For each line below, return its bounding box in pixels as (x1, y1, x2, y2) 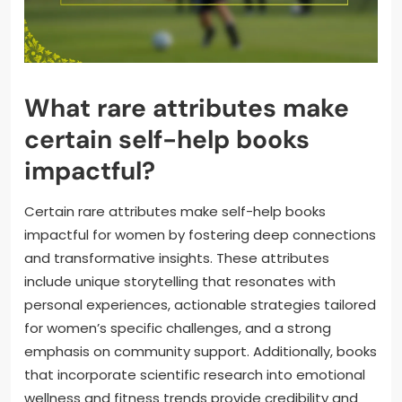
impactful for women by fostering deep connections (24, 224, 376, 244)
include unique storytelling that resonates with (24, 271, 336, 291)
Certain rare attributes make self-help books (24, 201, 326, 221)
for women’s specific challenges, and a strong (24, 318, 331, 337)
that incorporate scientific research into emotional (24, 364, 365, 384)
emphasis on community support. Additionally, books (24, 341, 377, 361)
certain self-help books (24, 122, 310, 156)
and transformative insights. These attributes (24, 248, 329, 267)
